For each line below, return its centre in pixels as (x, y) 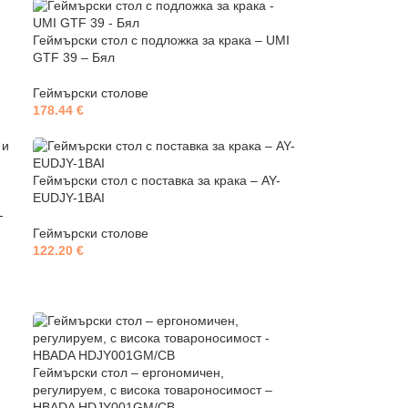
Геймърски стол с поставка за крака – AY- (157, 180)
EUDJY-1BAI (69, 198)
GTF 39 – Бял (74, 57)
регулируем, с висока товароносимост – (153, 390)
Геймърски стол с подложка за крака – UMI (162, 40)
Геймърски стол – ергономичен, (129, 372)
